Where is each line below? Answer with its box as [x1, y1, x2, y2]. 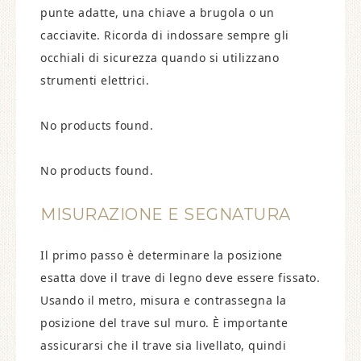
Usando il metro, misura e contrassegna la [40, 293, 287, 308]
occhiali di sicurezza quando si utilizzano [40, 50, 279, 65]
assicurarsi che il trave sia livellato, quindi [40, 338, 286, 353]
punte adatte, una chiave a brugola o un [40, 5, 275, 20]
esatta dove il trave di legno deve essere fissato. [40, 270, 320, 285]
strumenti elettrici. [40, 73, 149, 88]
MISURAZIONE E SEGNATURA [40, 205, 291, 224]
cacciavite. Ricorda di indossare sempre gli [40, 27, 289, 43]
